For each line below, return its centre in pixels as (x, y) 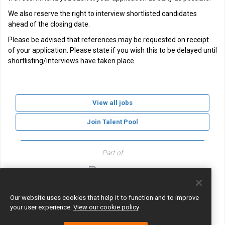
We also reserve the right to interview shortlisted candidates (102, 14)
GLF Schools (113, 191)
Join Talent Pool (113, 122)
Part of (113, 153)
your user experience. (42, 207)
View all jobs (113, 103)
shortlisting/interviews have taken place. (72, 61)
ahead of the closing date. (49, 24)
